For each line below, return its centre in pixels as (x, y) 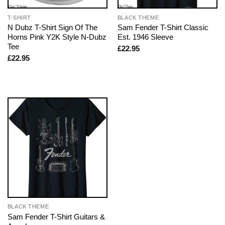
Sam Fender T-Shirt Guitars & (56, 216)
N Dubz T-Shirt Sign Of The (52, 27)
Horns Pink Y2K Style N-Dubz (57, 37)
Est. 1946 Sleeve (145, 37)
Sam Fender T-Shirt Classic (163, 27)
